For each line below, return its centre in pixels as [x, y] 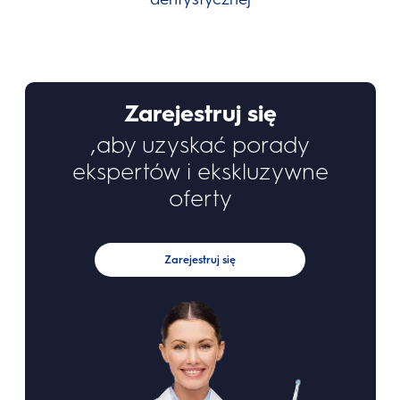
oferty [200, 198]
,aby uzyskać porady [200, 144]
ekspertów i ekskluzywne [200, 171]
